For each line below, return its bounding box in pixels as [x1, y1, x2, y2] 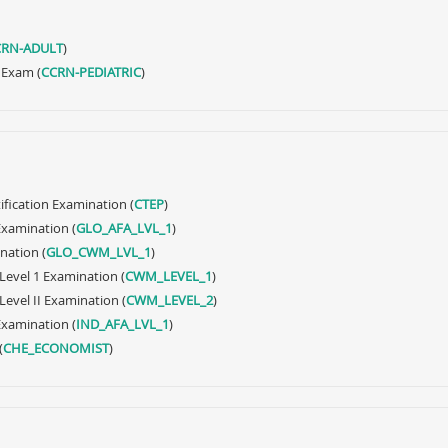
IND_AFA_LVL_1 [76, 315, 169, 333]
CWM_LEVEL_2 [126, 291, 213, 309]
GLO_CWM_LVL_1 [46, 243, 151, 261]
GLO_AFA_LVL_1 [76, 219, 172, 237]
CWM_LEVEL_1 [125, 267, 212, 285]
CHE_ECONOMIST [3, 339, 109, 357]
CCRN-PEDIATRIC [41, 63, 141, 81]
